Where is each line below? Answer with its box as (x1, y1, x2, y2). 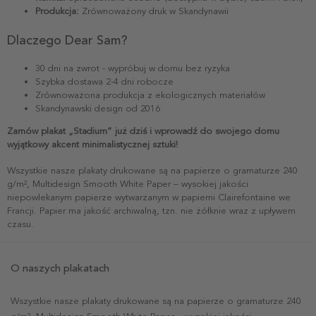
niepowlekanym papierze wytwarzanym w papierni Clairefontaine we (7, 191, 291, 203)
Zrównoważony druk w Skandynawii (79, 5, 229, 17)
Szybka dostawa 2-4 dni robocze (35, 75, 174, 87)
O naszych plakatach (11, 261, 109, 274)
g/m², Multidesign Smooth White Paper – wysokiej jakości (7, 178, 248, 190)
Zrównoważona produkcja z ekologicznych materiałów (35, 89, 265, 101)
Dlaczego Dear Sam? (7, 32, 128, 48)
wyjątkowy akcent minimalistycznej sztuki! (7, 138, 178, 150)
